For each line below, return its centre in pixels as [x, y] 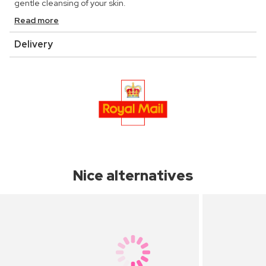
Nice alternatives [133, 176]
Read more [37, 20]
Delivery [34, 45]
